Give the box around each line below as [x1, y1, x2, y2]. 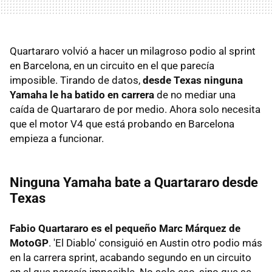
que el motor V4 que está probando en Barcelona [10, 118, 234, 131]
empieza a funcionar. [10, 132, 104, 145]
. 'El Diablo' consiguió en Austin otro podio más [49, 237, 262, 250]
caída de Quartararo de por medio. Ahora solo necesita [10, 103, 260, 116]
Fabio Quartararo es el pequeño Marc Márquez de [10, 222, 240, 235]
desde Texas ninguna [143, 74, 243, 87]
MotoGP [10, 237, 49, 250]
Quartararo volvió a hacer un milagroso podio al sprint [10, 45, 256, 58]
